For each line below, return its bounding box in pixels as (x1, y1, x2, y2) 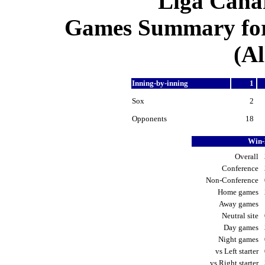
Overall (235, 152, 260, 161)
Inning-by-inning (132, 79, 190, 88)
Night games (218, 235, 260, 244)
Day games (224, 223, 260, 232)
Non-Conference (206, 176, 260, 185)
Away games (219, 199, 260, 209)
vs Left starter (215, 247, 260, 256)
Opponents (132, 114, 169, 124)
